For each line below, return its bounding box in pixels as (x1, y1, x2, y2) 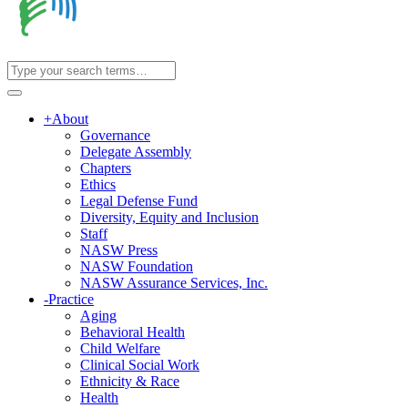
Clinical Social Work (80, 357, 199, 372)
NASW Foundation (80, 259, 193, 274)
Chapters (80, 160, 131, 176)
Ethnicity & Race (80, 373, 179, 389)
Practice (48, 291, 94, 307)
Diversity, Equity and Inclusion (80, 209, 259, 225)
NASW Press (80, 242, 158, 258)
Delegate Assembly (80, 144, 191, 159)
